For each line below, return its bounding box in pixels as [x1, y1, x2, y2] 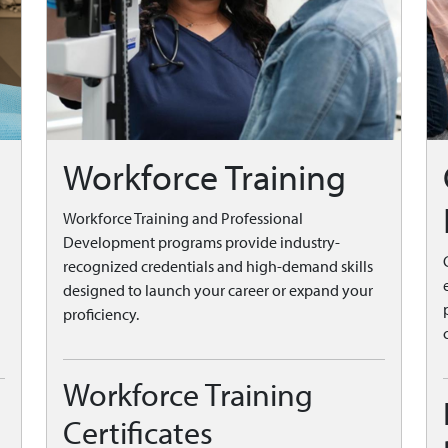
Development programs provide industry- [63, 233, 340, 252]
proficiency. [63, 305, 139, 324]
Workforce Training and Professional [63, 209, 303, 228]
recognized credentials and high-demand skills [63, 257, 373, 276]
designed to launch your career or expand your [63, 281, 373, 300]
